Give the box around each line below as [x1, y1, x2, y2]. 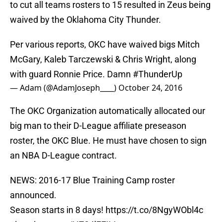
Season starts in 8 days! [10, 205, 106, 216]
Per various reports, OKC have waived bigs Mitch [10, 39, 200, 50]
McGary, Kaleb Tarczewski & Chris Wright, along [10, 54, 196, 65]
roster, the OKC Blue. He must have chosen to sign [10, 135, 207, 146]
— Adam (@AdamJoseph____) [10, 82, 118, 94]
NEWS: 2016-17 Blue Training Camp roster [10, 175, 175, 186]
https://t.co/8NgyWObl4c [106, 205, 203, 216]
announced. [10, 190, 56, 201]
